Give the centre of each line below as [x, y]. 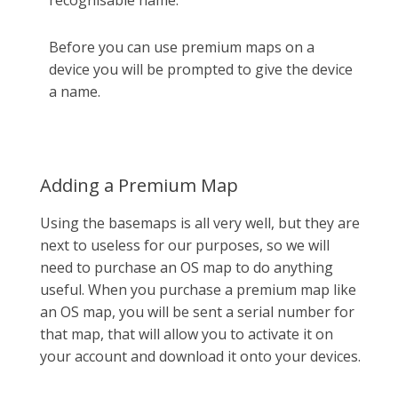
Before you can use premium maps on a [182, 47]
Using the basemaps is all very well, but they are [200, 223]
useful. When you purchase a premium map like [198, 289]
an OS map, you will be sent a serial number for [197, 311]
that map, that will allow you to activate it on [187, 334]
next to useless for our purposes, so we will [185, 245]
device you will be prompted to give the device [201, 69]
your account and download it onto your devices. [200, 356]
